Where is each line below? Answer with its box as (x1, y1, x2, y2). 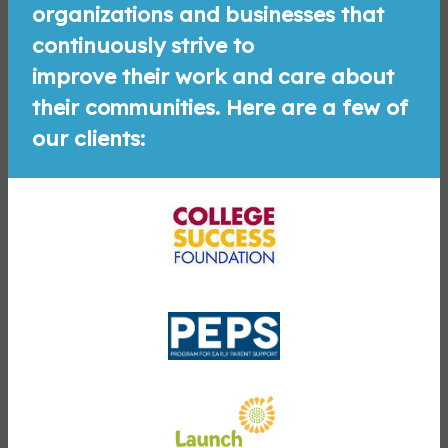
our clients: (32, 124, 145, 151)
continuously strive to (32, 31, 254, 58)
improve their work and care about (32, 62, 394, 89)
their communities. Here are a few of (32, 93, 408, 120)
